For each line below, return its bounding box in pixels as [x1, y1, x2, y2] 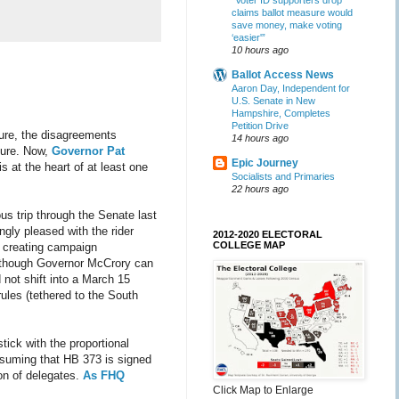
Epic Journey [232, 157, 298, 169]
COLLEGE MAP [213, 240, 285, 250]
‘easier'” [232, 32, 265, 43]
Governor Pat [52, 143, 125, 158]
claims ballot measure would [232, 7, 353, 18]
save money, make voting [232, 20, 342, 30]
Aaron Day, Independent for [232, 83, 350, 94]
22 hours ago [232, 183, 289, 194]
